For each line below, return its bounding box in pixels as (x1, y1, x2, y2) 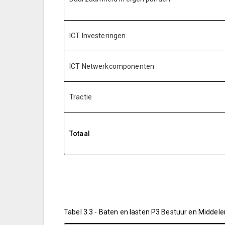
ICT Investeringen (69, 32, 126, 40)
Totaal (69, 130, 90, 138)
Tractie (69, 93, 92, 101)
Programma (64, 183, 129, 197)
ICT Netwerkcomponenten (69, 62, 155, 70)
